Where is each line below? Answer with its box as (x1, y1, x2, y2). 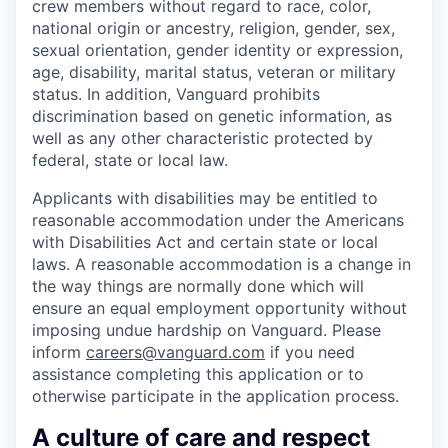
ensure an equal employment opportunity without (32, 297, 407, 318)
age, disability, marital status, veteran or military (32, 61, 396, 82)
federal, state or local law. (32, 149, 228, 170)
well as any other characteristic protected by (32, 127, 373, 148)
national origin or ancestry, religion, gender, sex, (32, 17, 395, 38)
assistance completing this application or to (32, 363, 364, 384)
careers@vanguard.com (86, 341, 265, 362)
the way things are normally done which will (32, 275, 364, 296)
